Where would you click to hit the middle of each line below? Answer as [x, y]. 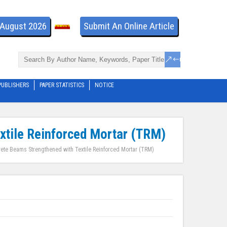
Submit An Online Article [129, 26]
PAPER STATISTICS [62, 85]
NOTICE [104, 85]
